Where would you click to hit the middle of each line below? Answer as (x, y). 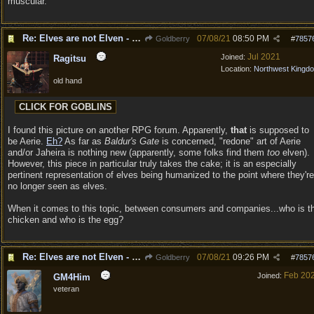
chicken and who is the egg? (66, 220)
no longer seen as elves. (57, 186)
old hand (68, 81)
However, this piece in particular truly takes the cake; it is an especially (152, 164)
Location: (237, 69)
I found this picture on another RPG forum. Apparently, (119, 130)
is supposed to (278, 130)
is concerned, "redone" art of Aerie (230, 141)
